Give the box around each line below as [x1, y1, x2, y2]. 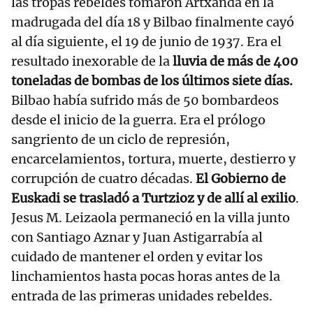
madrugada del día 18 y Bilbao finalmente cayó [11, 14, 294, 31]
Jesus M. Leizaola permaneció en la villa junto [11, 210, 290, 226]
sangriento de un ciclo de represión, [11, 131, 230, 148]
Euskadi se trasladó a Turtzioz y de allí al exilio [11, 190, 296, 207]
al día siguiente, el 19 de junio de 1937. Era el [11, 34, 282, 50]
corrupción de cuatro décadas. [11, 170, 193, 187]
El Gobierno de [193, 170, 286, 187]
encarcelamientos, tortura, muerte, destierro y [11, 151, 296, 168]
